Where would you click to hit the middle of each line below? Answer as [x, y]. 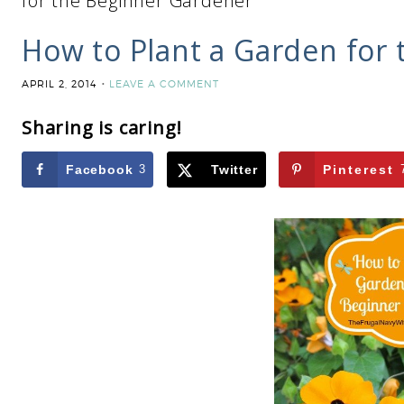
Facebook [100, 170]
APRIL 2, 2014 [59, 84]
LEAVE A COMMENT [164, 84]
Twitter [234, 170]
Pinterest [359, 170]
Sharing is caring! [102, 128]
